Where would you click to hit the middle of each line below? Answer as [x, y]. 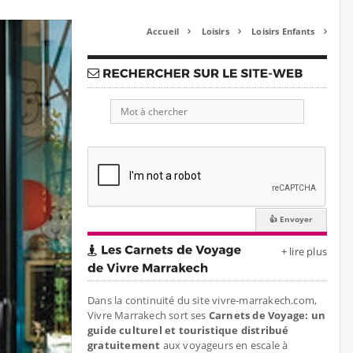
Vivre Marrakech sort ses [147, 315]
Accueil [164, 31]
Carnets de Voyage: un [266, 315]
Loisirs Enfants [284, 31]
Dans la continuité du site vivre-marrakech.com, [203, 300]
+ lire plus [304, 251]
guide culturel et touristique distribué [188, 330]
